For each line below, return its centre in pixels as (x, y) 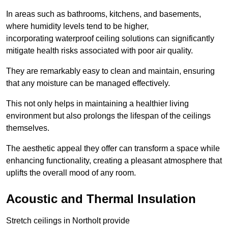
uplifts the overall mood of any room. (71, 173)
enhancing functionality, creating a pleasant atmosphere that (114, 160)
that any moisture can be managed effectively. (88, 83)
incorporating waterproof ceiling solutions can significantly (110, 38)
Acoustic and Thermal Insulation (101, 198)
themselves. (28, 128)
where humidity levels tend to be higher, (77, 26)
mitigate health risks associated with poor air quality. (99, 50)
